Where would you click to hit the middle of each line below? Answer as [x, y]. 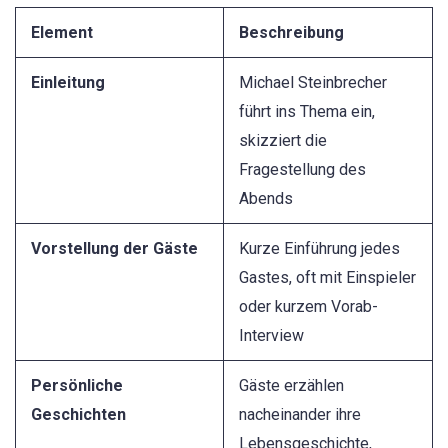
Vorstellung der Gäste [114, 248]
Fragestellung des [302, 169]
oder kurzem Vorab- [308, 306]
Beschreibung [291, 32]
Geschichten [78, 414]
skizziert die [283, 140]
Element [62, 32]
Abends [266, 198]
